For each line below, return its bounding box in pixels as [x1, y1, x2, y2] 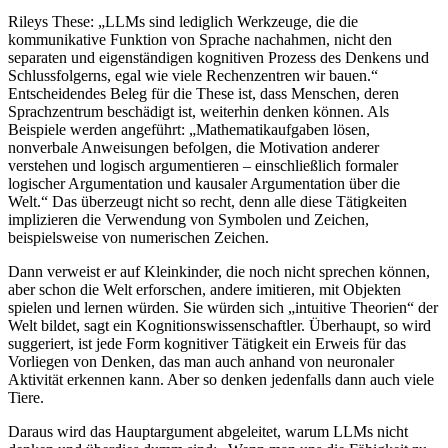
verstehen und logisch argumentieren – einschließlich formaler [8, 157, 398, 175]
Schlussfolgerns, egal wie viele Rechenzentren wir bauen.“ [8, 67, 378, 85]
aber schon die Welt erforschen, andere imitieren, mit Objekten [8, 281, 401, 299]
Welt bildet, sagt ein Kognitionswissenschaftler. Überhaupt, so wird [8, 317, 431, 335]
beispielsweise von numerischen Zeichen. [8, 229, 269, 247]
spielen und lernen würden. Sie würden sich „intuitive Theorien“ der [8, 299, 438, 317]
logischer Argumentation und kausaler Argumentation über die [8, 175, 400, 193]
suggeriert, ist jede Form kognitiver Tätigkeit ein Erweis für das [8, 335, 406, 353]
